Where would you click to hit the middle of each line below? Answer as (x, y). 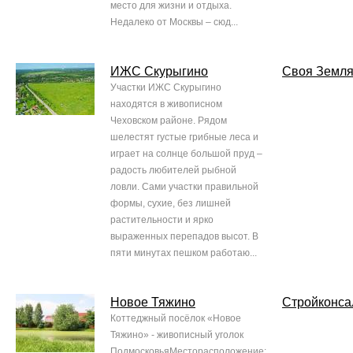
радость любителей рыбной (173, 171)
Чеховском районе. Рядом (169, 121)
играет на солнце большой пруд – (186, 154)
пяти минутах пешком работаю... (184, 253)
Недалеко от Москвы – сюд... (174, 22)
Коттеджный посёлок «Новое (176, 319)
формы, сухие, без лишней (171, 204)
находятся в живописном (166, 104)
